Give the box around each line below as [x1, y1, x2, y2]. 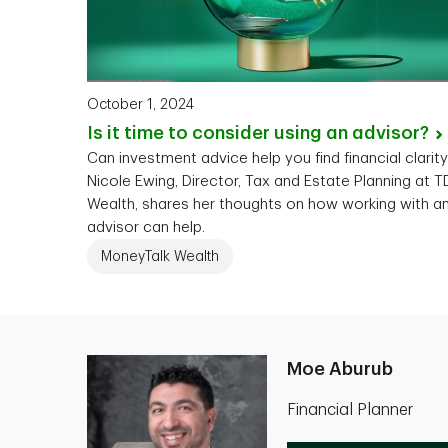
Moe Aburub [287, 360, 393, 379]
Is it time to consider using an [87, 124, 352, 143]
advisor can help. [87, 220, 205, 236]
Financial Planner [287, 402, 413, 419]
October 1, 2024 [87, 97, 194, 112]
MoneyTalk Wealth [101, 249, 219, 264]
